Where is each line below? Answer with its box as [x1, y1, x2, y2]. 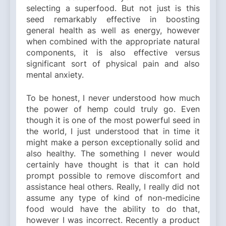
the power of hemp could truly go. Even [26, 104, 200, 115]
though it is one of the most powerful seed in [26, 115, 200, 126]
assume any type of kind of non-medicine [26, 193, 200, 203]
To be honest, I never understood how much [26, 93, 200, 103]
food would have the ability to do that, [26, 204, 200, 214]
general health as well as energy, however [26, 25, 200, 36]
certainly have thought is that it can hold [26, 159, 200, 170]
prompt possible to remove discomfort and [26, 171, 200, 181]
